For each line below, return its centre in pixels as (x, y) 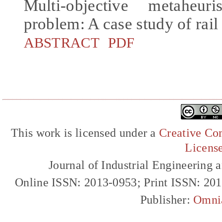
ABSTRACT (61, 42)
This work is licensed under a (85, 133)
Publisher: (167, 200)
